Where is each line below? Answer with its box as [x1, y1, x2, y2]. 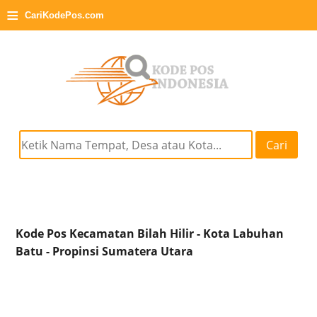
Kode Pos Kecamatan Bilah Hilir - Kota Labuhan [16, 226, 284, 242]
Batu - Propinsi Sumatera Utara [16, 243, 194, 260]
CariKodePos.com [25, 10, 104, 21]
